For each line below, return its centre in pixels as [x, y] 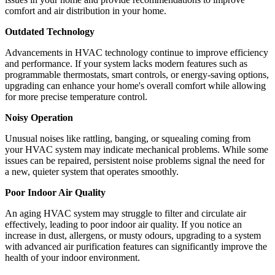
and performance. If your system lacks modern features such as [126, 64]
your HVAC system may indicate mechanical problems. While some [137, 150]
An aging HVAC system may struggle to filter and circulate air [126, 214]
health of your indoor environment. [72, 258]
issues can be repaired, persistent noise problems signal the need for [135, 161]
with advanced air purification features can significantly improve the [136, 247]
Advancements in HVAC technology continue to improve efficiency [137, 53]
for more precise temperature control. [76, 97]
